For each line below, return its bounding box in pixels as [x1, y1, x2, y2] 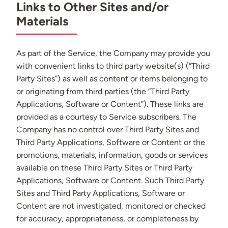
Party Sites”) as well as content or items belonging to [16, 74, 208, 84]
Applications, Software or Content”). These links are [16, 99, 204, 109]
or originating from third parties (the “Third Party [16, 87, 189, 97]
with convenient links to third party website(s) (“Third [16, 61, 210, 71]
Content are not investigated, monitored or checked [16, 201, 206, 211]
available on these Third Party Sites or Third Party [16, 163, 192, 173]
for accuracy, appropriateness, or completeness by [16, 214, 198, 224]
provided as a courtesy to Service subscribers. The [16, 112, 196, 122]
